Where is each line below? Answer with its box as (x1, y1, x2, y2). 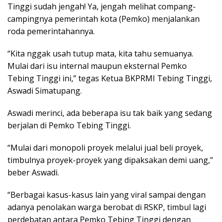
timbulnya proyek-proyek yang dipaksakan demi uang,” (7, 154, 213, 166)
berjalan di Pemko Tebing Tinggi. (7, 119, 131, 131)
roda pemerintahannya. (7, 25, 95, 37)
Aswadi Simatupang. (7, 85, 82, 96)
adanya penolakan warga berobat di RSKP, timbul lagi (7, 201, 206, 213)
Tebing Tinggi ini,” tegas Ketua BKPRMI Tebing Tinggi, (7, 72, 212, 84)
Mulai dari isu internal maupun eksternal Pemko (7, 60, 187, 71)
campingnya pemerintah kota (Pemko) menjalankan (7, 13, 200, 24)
